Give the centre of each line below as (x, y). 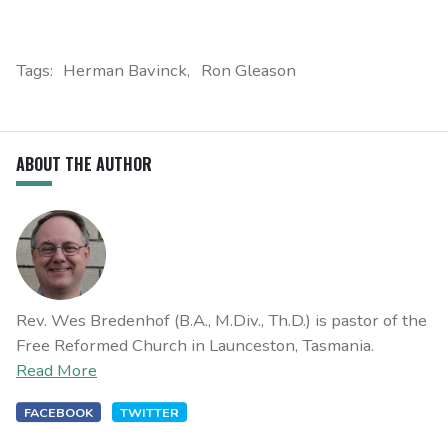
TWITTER (149, 412)
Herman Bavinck (125, 70)
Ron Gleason (248, 70)
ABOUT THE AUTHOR (84, 163)
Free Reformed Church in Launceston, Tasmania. (195, 345)
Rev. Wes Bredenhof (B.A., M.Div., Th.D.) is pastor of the (221, 320)
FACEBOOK (59, 412)
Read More (56, 370)
